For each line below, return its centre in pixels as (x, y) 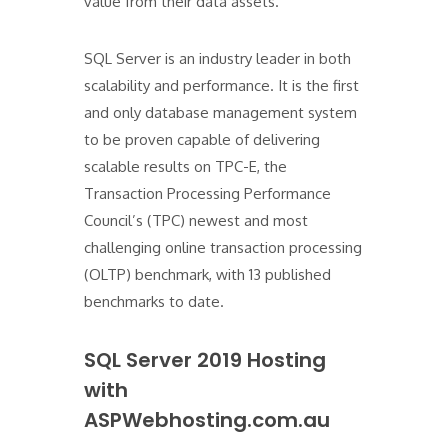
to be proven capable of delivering (202, 139)
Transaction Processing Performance (207, 193)
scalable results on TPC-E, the (185, 166)
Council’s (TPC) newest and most (196, 220)
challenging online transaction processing (223, 247)
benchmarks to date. (154, 301)
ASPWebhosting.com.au (207, 420)
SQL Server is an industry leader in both (217, 58)
